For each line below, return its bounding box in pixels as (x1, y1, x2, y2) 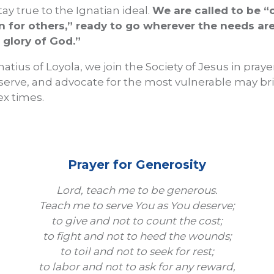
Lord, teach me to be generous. (56, 184, 218, 196)
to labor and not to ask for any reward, (39, 261, 235, 273)
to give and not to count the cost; (51, 215, 223, 227)
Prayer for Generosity (68, 157, 206, 172)
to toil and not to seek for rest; (60, 245, 214, 257)
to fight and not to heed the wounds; (42, 230, 232, 242)
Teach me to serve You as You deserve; (39, 199, 235, 212)
